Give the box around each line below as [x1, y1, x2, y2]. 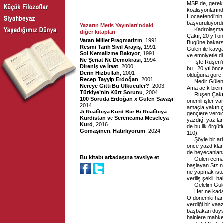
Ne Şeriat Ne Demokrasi [80, 57, 141, 63]
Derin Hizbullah [80, 70, 120, 76]
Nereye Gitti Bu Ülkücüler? [80, 83, 149, 89]
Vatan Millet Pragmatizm [80, 37, 142, 43]
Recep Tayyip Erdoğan [80, 76, 138, 82]
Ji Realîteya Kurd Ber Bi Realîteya [80, 109, 167, 114]
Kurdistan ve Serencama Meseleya [80, 115, 169, 121]
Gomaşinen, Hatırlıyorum [80, 128, 145, 134]
